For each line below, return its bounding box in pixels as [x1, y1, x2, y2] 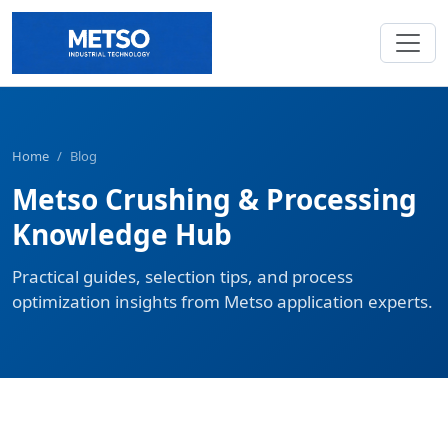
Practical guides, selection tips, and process [12, 265, 353, 289]
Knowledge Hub [12, 215, 232, 254]
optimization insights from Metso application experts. [12, 290, 433, 314]
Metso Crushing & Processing [12, 180, 417, 219]
